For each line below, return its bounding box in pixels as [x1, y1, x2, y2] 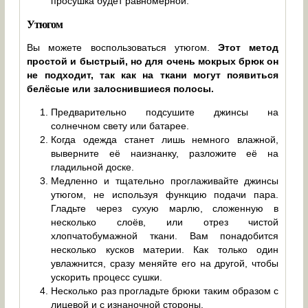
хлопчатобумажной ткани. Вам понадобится [51, 230, 279, 241]
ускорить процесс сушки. [51, 271, 163, 283]
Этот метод [218, 41, 279, 53]
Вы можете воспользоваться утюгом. [27, 41, 219, 53]
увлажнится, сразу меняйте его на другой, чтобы [51, 257, 279, 269]
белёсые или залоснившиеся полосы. [27, 82, 214, 94]
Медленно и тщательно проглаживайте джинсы [51, 175, 279, 186]
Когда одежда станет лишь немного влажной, [51, 133, 279, 145]
